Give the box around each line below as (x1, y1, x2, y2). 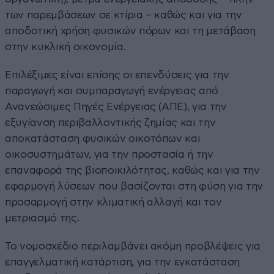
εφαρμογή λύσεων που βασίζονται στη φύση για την (5, 180, 264, 191)
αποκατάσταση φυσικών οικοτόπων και (5, 133, 201, 144)
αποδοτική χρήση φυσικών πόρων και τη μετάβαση (5, 25, 256, 36)
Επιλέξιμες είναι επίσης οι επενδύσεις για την (5, 69, 229, 80)
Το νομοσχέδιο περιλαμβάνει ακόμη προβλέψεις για (5, 240, 261, 251)
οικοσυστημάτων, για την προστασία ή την (5, 149, 213, 160)
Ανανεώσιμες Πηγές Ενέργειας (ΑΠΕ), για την (5, 101, 227, 112)
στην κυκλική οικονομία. (5, 41, 126, 52)
